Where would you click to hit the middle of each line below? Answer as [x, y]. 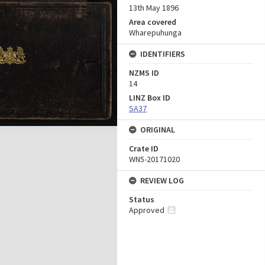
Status [142, 199]
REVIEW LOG [162, 180]
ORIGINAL [158, 130]
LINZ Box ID [150, 98]
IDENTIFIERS [163, 54]
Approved [147, 210]
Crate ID [144, 148]
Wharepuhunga [155, 33]
